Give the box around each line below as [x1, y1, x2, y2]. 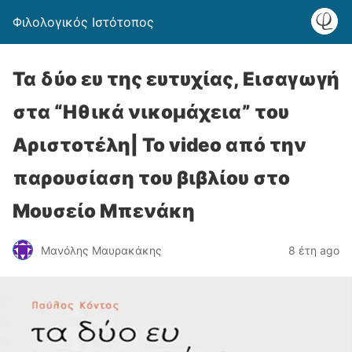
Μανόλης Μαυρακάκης [41, 243, 162, 257]
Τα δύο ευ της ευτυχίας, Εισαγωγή [13, 68, 339, 90]
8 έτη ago [288, 243, 339, 257]
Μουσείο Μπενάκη [13, 200, 195, 222]
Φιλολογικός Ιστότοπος [13, 14, 154, 30]
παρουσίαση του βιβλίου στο [13, 167, 290, 189]
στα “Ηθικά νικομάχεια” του [13, 101, 289, 123]
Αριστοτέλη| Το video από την [13, 134, 306, 156]
